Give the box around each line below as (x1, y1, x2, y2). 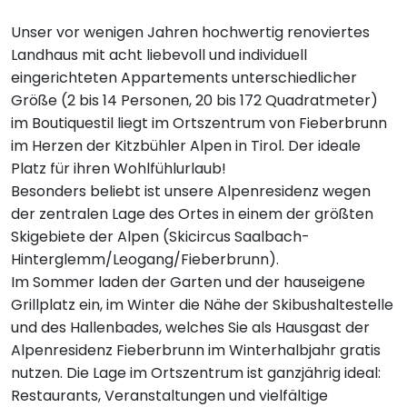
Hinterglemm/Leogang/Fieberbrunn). (11, 249, 279, 270)
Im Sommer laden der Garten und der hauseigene (11, 272, 365, 293)
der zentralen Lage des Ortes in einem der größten (11, 203, 373, 224)
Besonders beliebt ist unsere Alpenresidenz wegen (11, 181, 371, 202)
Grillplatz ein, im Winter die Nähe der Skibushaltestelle (11, 294, 393, 315)
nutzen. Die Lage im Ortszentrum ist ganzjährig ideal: (11, 362, 381, 383)
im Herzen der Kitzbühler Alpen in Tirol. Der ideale (11, 135, 361, 156)
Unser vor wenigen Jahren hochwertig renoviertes (11, 22, 370, 43)
